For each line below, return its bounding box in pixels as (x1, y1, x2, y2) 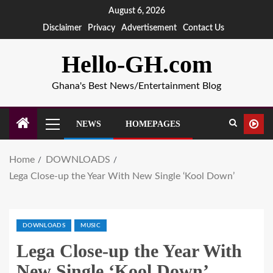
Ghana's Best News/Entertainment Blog (52, 81, 221, 91)
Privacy (88, 24, 115, 32)
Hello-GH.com (61, 51, 212, 78)
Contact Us (183, 24, 224, 32)
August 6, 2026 (108, 7, 165, 16)
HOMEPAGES (126, 119, 180, 129)
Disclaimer (43, 24, 82, 32)
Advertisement (121, 24, 177, 32)
